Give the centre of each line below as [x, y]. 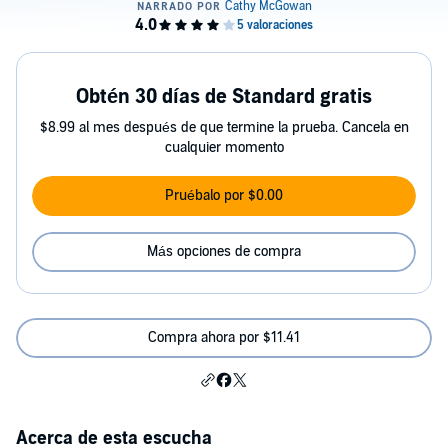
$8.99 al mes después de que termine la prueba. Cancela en [224, 127]
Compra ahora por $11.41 [224, 337]
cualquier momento [224, 147]
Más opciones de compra [224, 251]
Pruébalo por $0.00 [224, 195]
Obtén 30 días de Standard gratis [224, 97]
